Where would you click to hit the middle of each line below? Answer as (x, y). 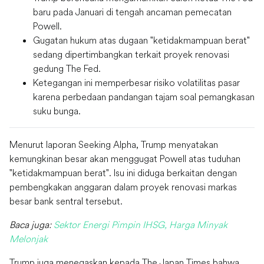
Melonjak (29, 239)
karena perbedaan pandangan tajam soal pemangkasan (144, 97)
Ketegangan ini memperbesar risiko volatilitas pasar (136, 83)
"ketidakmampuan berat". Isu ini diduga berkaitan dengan (123, 173)
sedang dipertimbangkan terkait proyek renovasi (131, 55)
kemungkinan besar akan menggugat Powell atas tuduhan (125, 159)
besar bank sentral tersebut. (66, 201)
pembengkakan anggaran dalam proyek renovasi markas (123, 187)
